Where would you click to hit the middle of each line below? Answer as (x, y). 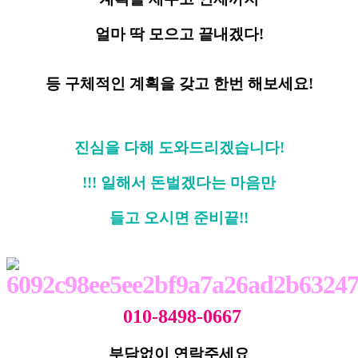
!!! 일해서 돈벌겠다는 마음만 (179, 183)
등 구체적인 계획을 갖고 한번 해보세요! (179, 84)
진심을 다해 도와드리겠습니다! (179, 148)
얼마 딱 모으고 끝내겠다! (179, 34)
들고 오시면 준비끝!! (179, 218)
